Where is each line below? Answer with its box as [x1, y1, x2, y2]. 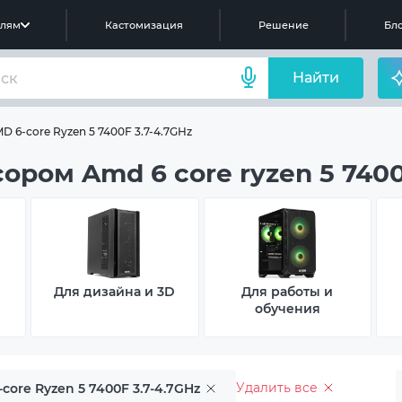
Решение [258, 18, 309, 31]
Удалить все [236, 379, 319, 396]
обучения [254, 301, 320, 317]
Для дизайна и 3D [54, 284, 176, 300]
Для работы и [241, 284, 334, 300]
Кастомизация [104, 18, 183, 31]
